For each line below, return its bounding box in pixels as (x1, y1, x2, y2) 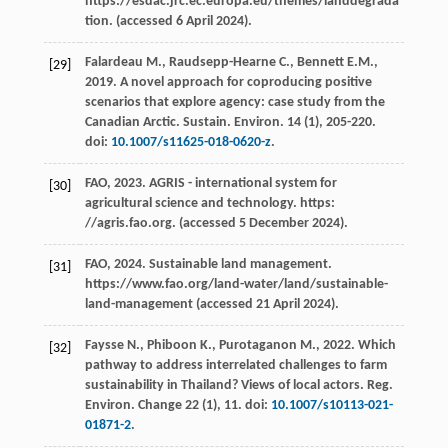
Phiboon (146, 337, 197, 353)
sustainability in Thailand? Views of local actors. (84, 377, 367, 393)
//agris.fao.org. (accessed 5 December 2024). (84, 215, 348, 231)
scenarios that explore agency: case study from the (84, 94, 385, 110)
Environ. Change (84, 397, 182, 413)
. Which (350, 337, 396, 353)
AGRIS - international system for (148, 175, 337, 191)
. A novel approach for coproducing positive (112, 74, 372, 90)
